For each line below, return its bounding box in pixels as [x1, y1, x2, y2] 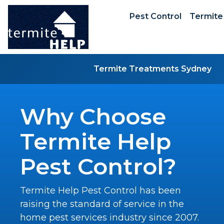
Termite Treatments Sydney [93, 64, 211, 73]
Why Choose [20, 102, 166, 130]
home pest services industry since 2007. [20, 212, 199, 223]
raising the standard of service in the [20, 198, 184, 209]
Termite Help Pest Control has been [20, 185, 181, 196]
